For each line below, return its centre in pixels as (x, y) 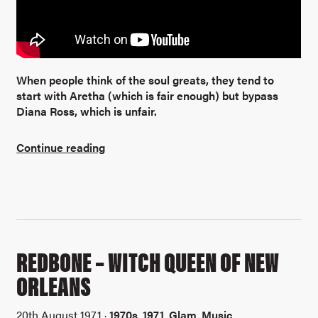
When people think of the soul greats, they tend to (146, 80)
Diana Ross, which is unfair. (87, 111)
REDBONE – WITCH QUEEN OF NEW (148, 261)
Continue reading (61, 147)
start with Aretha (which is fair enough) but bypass (148, 96)
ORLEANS (54, 285)
